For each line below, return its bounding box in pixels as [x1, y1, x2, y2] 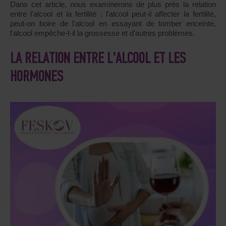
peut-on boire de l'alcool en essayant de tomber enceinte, [10, 19, 216, 28]
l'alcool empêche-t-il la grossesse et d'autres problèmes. [10, 28, 195, 37]
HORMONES [10, 69, 63, 85]
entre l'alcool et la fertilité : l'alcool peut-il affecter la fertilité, [10, 9, 216, 18]
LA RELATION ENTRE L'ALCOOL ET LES [10, 51, 186, 67]
